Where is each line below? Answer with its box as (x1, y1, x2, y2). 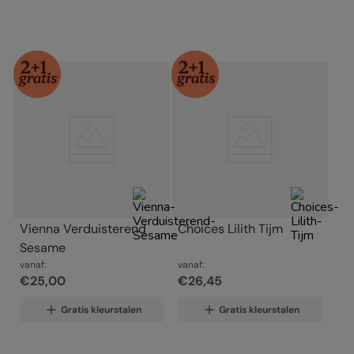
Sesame (20, 239, 66, 256)
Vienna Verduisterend (20, 220, 146, 237)
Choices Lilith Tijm (178, 220, 283, 237)
